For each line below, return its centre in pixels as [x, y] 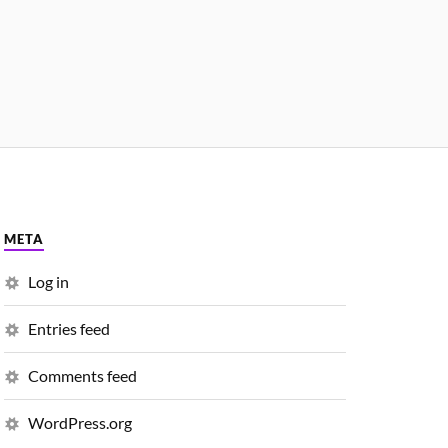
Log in [48, 281]
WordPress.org [80, 422]
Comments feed [82, 375]
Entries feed [69, 328]
